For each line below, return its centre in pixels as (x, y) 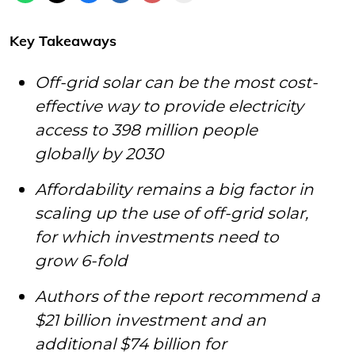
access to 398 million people (146, 130)
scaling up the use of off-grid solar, (172, 213)
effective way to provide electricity (169, 106)
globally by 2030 (103, 153)
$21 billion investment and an (151, 320)
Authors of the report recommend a (177, 296)
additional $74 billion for (131, 344)
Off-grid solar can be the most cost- (176, 82)
